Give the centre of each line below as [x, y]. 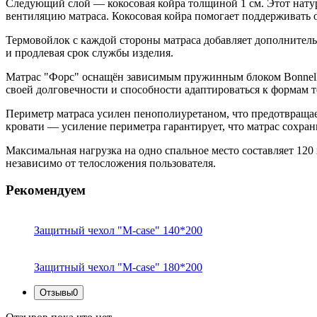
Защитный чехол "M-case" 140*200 [118, 231]
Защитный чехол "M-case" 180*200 [118, 267]
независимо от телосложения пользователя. [111, 163]
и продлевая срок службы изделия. [90, 52]
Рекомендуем [46, 190]
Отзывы [56, 293]
